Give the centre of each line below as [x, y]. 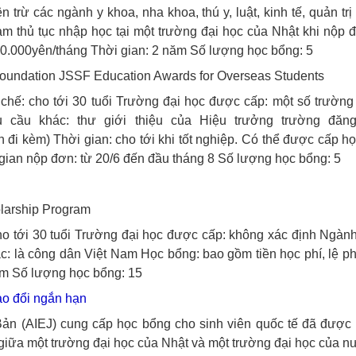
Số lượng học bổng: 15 [77, 273]
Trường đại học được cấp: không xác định [195, 235]
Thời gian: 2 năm [138, 50]
